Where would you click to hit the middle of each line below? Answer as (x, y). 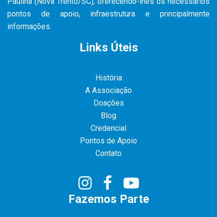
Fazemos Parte (108, 199)
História (108, 77)
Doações (108, 103)
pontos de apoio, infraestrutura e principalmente (108, 14)
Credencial (108, 128)
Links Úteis (108, 47)
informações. (29, 26)
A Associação (108, 90)
